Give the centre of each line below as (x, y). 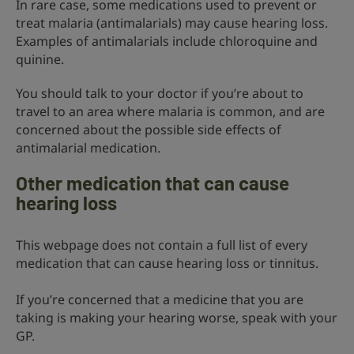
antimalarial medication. (88, 148)
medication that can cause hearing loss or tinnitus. (167, 263)
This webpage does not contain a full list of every (162, 245)
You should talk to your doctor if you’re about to (160, 93)
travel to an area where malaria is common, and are (170, 111)
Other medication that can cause (153, 183)
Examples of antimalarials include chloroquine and (167, 41)
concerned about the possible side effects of (149, 130)
